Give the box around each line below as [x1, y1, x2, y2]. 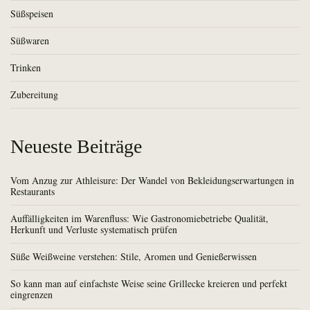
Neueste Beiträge [10, 136, 142, 158]
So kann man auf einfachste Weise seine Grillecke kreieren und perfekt [10, 277, 287, 291]
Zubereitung [10, 88, 58, 102]
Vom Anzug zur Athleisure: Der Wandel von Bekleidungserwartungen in [10, 174, 294, 188]
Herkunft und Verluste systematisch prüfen [10, 223, 177, 237]
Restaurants [10, 185, 55, 199]
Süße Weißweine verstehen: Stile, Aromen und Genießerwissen [10, 250, 257, 264]
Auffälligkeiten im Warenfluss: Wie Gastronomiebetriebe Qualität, [10, 212, 268, 226]
